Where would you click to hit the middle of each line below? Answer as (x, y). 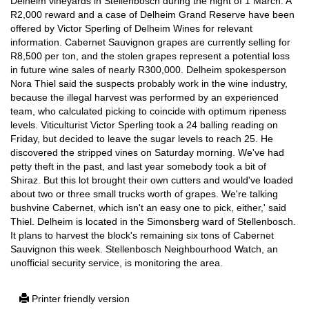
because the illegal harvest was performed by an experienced (144, 97)
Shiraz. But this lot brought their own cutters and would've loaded (152, 180)
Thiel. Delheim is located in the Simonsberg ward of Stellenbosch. (153, 221)
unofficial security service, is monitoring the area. (117, 263)
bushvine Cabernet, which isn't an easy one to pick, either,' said (148, 208)
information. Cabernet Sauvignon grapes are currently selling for (150, 42)
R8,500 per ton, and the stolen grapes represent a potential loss (150, 56)
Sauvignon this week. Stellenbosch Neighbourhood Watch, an (144, 249)
